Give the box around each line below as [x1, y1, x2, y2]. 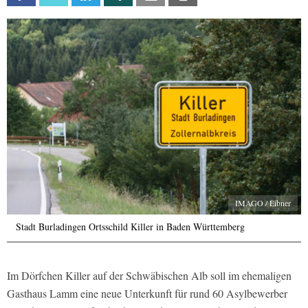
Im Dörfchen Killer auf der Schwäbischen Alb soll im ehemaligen [7, 268, 291, 283]
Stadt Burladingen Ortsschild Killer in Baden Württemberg [16, 220, 245, 234]
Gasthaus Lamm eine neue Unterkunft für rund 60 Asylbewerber [7, 286, 287, 301]
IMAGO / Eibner [235, 197, 291, 209]
